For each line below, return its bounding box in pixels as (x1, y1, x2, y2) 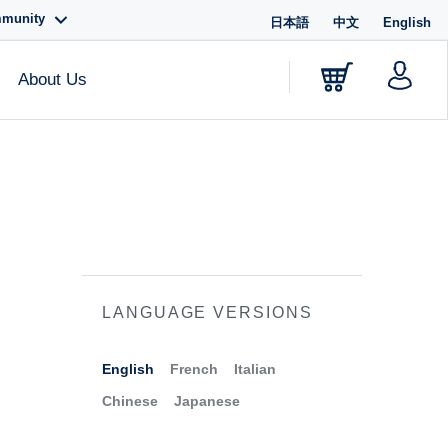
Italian (234, 361, 276, 378)
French (170, 361, 218, 378)
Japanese (174, 392, 240, 409)
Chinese (102, 392, 158, 409)
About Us (18, 70, 87, 89)
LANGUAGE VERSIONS (102, 304, 313, 321)
